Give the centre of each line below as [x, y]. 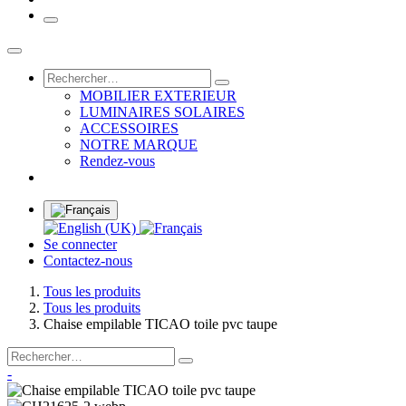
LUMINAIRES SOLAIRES [162, 112]
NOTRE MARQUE [139, 145]
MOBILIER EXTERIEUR [158, 96]
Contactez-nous [88, 261]
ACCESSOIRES [129, 129]
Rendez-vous [117, 161]
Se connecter [80, 245]
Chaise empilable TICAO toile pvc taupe [160, 324]
